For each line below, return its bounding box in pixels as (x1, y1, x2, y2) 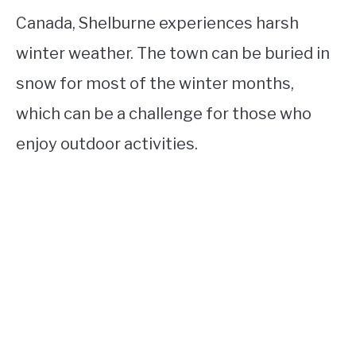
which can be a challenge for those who (16, 104, 311, 123)
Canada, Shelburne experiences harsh (16, 14, 299, 33)
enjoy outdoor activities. (16, 134, 198, 153)
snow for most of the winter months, (16, 74, 294, 93)
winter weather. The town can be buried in (16, 44, 330, 63)
